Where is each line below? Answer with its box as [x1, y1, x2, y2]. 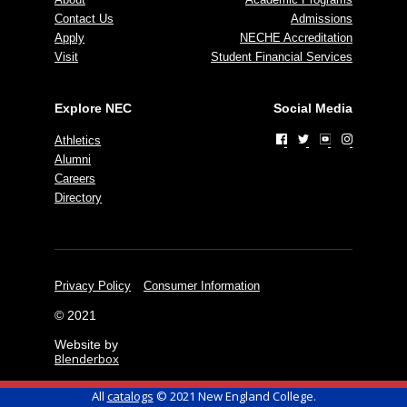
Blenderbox [55, 350, 119, 367]
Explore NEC [55, 100, 132, 115]
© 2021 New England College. [153, 388, 316, 404]
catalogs [106, 388, 154, 404]
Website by [55, 336, 118, 352]
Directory [55, 190, 102, 204]
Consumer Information [144, 278, 260, 293]
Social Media [273, 100, 352, 115]
